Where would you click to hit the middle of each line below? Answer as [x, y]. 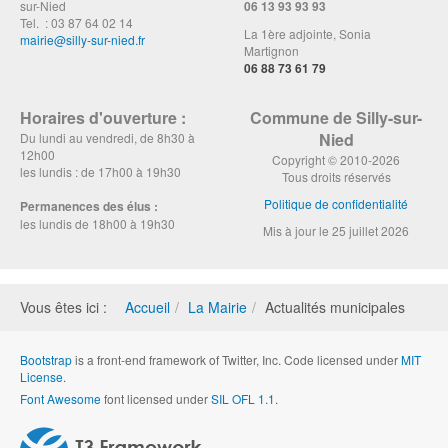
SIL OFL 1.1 [243, 399]
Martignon [271, 51]
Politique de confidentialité [336, 204]
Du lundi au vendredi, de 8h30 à [107, 138]
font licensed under [156, 399]
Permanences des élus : [89, 206]
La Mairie [217, 307]
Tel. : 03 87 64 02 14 [76, 23]
